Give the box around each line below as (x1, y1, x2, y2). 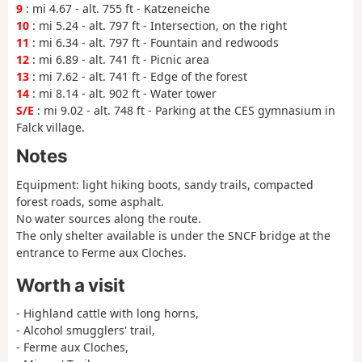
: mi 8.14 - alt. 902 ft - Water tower (29, 85, 217, 101)
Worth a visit (16, 274, 125, 297)
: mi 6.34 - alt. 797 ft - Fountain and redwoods (29, 34, 279, 50)
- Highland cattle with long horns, (16, 305, 199, 322)
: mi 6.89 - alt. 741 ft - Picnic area (29, 51, 209, 67)
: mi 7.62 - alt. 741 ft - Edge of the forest (29, 68, 247, 84)
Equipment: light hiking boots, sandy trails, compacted (16, 176, 314, 192)
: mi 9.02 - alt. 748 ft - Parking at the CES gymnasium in (34, 102, 335, 118)
